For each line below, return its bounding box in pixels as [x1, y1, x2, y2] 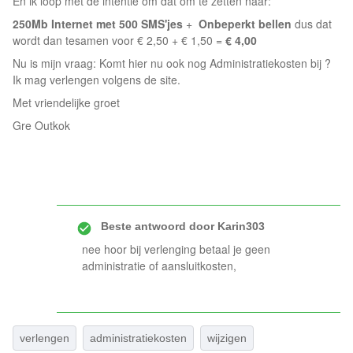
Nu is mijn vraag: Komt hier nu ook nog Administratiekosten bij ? [13, 55, 334, 71]
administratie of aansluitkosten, [82, 258, 236, 273]
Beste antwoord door [101, 220, 214, 232]
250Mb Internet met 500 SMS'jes [13, 16, 183, 32]
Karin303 [214, 220, 265, 232]
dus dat [292, 16, 332, 32]
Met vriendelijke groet [13, 95, 120, 110]
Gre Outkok [13, 117, 70, 133]
